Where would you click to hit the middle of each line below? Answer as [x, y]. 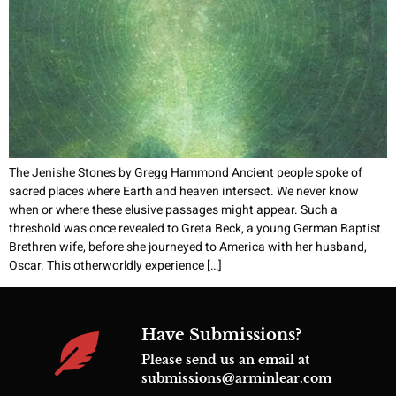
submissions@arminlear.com [236, 379]
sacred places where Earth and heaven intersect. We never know [184, 192]
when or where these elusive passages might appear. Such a [173, 210]
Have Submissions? [221, 335]
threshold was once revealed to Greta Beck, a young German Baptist [195, 229]
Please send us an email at [225, 360]
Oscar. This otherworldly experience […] [115, 266]
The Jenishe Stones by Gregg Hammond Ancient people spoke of [186, 173]
